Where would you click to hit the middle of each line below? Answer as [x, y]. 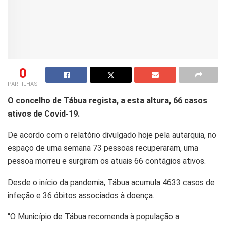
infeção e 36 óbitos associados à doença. [81, 195]
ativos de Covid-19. [44, 114]
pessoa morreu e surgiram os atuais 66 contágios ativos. [107, 161]
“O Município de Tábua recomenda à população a [93, 216]
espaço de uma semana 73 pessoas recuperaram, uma [103, 148]
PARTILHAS [23, 84]
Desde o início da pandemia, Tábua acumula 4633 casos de [111, 182]
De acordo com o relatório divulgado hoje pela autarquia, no [112, 135]
